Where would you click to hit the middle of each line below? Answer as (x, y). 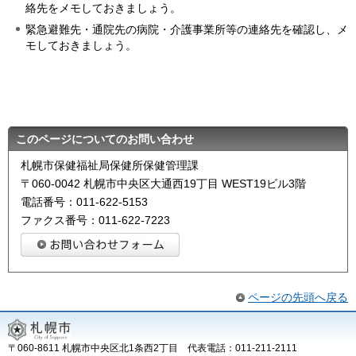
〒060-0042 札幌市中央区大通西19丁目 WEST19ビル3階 (163, 184)
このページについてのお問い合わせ (105, 139)
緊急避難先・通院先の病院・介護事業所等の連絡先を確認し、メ (187, 30)
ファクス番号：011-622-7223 (95, 221)
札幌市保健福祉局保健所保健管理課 (110, 166)
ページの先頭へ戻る (298, 297)
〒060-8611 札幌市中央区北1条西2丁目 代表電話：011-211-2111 (157, 348)
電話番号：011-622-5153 (84, 202)
